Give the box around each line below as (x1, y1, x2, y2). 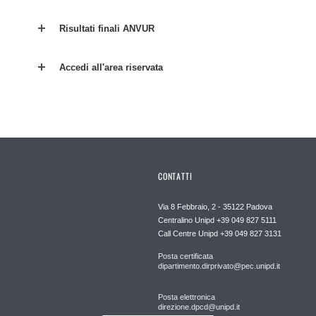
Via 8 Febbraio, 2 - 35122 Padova (158, 202, 272, 212)
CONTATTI (158, 170, 193, 183)
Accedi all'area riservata (59, 62, 163, 73)
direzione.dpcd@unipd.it (158, 303, 240, 312)
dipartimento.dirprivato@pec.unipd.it (158, 262, 280, 271)
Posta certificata (158, 252, 213, 261)
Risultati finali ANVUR (59, 23, 154, 35)
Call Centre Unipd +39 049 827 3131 (158, 229, 281, 238)
